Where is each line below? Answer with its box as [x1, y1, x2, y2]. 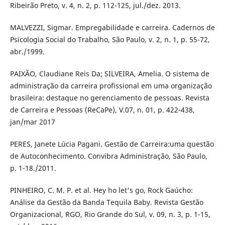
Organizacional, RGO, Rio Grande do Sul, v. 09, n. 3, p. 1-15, [10, 209, 210, 219]
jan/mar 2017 [10, 117, 55, 127]
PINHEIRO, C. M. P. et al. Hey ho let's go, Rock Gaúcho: [10, 185, 193, 195]
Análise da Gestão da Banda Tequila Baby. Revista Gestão [10, 197, 203, 207]
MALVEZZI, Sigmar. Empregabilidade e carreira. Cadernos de [10, 23, 215, 33]
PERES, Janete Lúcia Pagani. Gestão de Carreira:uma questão [10, 139, 214, 149]
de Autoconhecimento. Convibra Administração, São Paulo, [10, 151, 207, 161]
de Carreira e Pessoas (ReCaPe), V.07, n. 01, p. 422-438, [10, 105, 195, 115]
